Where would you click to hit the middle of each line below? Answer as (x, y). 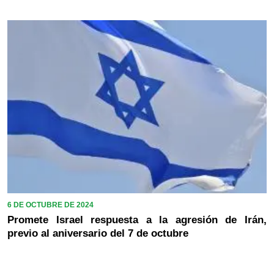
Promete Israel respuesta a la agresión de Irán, (137, 220)
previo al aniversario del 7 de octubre (98, 233)
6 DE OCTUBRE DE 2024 (50, 205)
